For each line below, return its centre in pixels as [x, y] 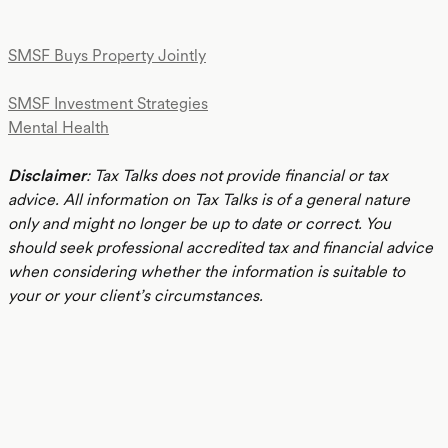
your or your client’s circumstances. [135, 295]
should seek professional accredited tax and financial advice [220, 247]
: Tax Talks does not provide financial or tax [237, 175]
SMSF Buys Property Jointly [107, 55]
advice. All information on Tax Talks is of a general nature [209, 199]
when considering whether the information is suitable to [206, 271]
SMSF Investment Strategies [108, 103]
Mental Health [58, 127]
